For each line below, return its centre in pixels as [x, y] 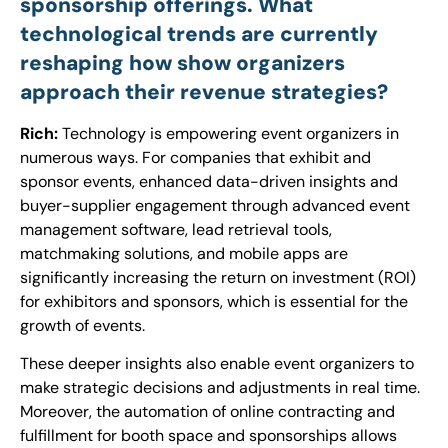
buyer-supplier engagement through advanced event [215, 206]
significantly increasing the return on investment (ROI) [218, 278]
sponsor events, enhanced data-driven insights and [209, 182]
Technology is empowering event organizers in [228, 134]
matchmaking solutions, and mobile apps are [184, 254]
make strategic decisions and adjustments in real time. [220, 388]
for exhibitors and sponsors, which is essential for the [214, 302]
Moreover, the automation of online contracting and [207, 412]
